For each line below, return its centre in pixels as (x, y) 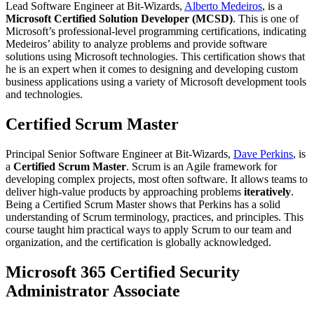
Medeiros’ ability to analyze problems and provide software (136, 43)
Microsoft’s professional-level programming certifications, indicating (156, 31)
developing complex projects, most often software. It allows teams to (157, 179)
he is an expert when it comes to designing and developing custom (152, 69)
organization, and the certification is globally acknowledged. (138, 242)
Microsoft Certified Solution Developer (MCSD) (119, 18)
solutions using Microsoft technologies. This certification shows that (155, 56)
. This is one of (266, 18)
